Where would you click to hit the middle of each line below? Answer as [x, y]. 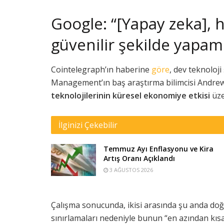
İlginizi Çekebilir [88, 125]
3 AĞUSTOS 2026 [130, 169]
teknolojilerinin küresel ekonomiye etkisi [130, 95]
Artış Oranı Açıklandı [139, 158]
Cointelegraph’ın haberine [101, 69]
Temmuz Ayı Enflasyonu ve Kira [158, 148]
